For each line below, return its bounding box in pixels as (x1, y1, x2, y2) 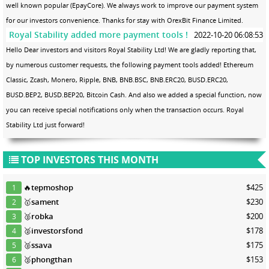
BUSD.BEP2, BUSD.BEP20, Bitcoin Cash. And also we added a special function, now (6, 89, 262, 99)
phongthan (31, 253, 73, 265)
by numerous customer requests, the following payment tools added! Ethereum (6, 59, 253, 69)
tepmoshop (31, 181, 74, 193)
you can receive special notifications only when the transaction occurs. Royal (6, 104, 244, 114)
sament (31, 196, 59, 207)
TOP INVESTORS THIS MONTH (19, 153, 159, 166)
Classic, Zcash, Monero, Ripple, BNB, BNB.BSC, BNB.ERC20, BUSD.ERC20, (6, 74, 228, 84)
